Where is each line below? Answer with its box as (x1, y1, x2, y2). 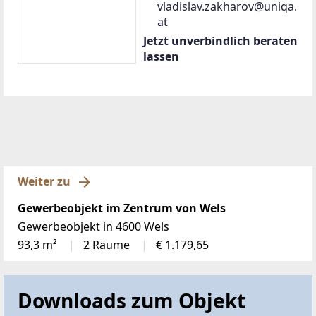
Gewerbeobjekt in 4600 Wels (18, 218, 169, 234)
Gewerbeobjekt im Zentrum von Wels (18, 200, 226, 216)
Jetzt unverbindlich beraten (143, 32, 298, 49)
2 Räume (83, 236, 133, 253)
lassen (143, 48, 179, 64)
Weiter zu (18, 174, 71, 189)
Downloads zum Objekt (18, 286, 245, 314)
